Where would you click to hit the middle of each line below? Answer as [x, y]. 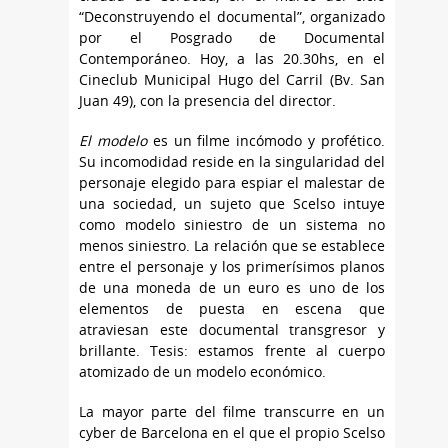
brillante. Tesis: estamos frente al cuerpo [232, 351]
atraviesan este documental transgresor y [232, 330]
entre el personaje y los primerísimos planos [232, 267]
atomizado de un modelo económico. [202, 372]
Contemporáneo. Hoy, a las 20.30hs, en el [232, 59]
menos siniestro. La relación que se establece [232, 246]
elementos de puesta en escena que [232, 309]
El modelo [116, 141]
